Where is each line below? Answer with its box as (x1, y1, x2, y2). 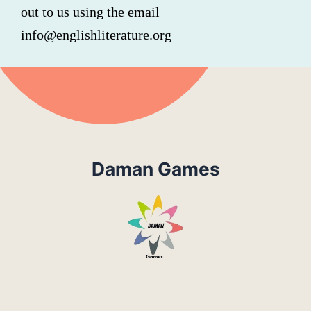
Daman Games (91, 158, 220, 180)
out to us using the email (21, 4, 160, 20)
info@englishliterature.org (21, 27, 171, 43)
